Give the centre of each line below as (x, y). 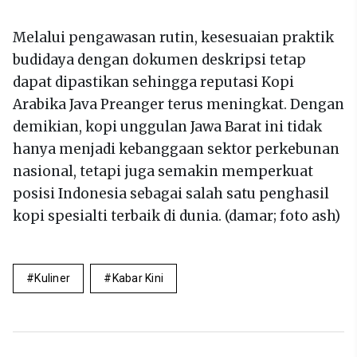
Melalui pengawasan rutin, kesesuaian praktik (173, 37)
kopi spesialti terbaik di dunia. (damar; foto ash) (177, 216)
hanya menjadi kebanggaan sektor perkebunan (176, 149)
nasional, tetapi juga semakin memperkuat (163, 171)
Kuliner (53, 278)
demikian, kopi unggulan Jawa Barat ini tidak (167, 127)
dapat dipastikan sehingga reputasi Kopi (153, 82)
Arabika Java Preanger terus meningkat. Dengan (178, 104)
